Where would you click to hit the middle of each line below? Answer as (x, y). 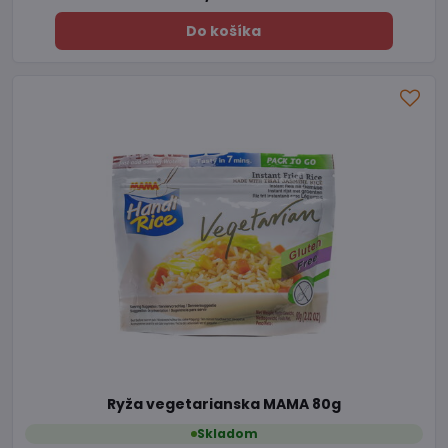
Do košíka (224, 31)
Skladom (227, 433)
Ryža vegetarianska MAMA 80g (224, 404)
